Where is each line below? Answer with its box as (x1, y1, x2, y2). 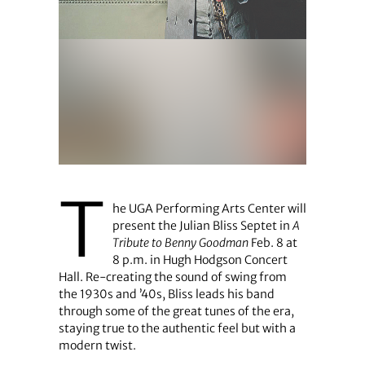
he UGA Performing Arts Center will (112, 201, 306, 217)
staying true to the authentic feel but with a (58, 321, 296, 336)
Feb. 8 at (248, 235, 297, 251)
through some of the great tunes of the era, (58, 304, 294, 319)
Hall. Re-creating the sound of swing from (58, 270, 287, 285)
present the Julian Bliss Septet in (112, 218, 292, 234)
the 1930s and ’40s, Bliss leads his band (58, 287, 275, 302)
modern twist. (58, 338, 136, 354)
